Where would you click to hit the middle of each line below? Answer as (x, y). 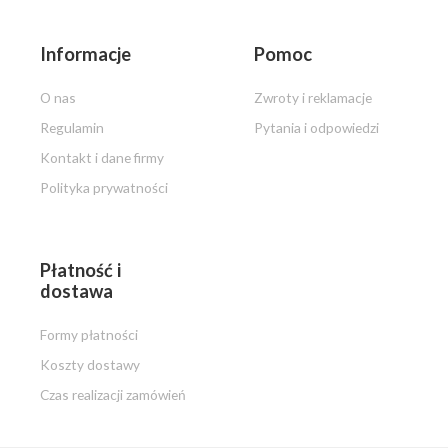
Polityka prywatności (104, 188)
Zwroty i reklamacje (313, 98)
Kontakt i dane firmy (102, 158)
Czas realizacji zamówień (113, 395)
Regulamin (72, 128)
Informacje (85, 54)
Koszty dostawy (90, 365)
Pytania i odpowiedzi (316, 128)
